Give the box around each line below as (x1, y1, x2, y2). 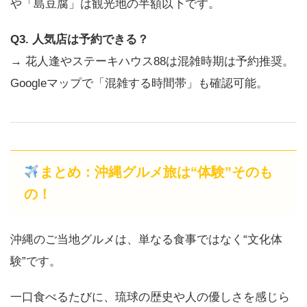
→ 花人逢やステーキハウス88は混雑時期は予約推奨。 (10, 54, 294, 68)
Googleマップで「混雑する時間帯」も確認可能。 (10, 76, 268, 90)
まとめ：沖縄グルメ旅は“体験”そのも (39, 164, 273, 180)
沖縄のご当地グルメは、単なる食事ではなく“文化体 (10, 232, 282, 246)
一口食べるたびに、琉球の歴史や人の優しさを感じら (10, 290, 290, 304)
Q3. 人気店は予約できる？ (10, 32, 149, 46)
